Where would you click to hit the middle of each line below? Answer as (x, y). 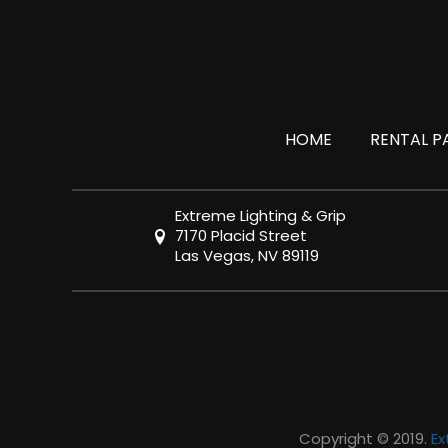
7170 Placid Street (240, 236)
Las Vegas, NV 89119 (246, 256)
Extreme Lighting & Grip (260, 216)
